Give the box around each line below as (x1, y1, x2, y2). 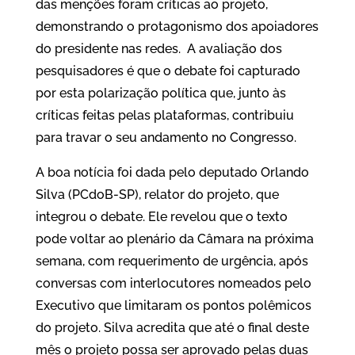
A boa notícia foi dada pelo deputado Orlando (35, 165, 309, 181)
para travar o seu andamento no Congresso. (35, 130, 296, 146)
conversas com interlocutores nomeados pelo (35, 276, 311, 292)
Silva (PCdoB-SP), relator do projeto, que (35, 187, 279, 203)
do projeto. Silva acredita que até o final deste (35, 320, 309, 336)
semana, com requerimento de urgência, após (35, 254, 308, 269)
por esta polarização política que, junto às (35, 86, 286, 101)
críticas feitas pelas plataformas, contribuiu (35, 108, 294, 124)
